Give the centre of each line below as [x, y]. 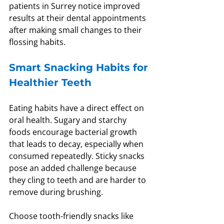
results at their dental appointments [78, 18]
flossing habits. [37, 42]
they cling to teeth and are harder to [78, 180]
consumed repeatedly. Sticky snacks [78, 156]
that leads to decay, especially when [77, 144]
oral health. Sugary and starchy [69, 120]
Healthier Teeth [50, 83]
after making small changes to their [76, 30]
